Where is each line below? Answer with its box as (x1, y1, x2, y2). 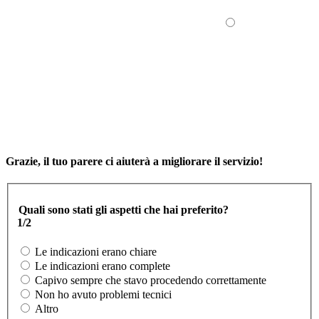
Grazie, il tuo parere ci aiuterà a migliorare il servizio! (6, 155, 263, 167)
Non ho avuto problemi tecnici (35, 288, 172, 301)
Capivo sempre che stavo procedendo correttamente (35, 274, 266, 287)
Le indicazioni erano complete (35, 260, 170, 273)
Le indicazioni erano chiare (35, 246, 157, 258)
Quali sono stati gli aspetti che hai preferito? (19, 203, 229, 216)
